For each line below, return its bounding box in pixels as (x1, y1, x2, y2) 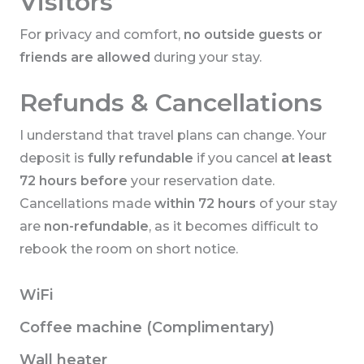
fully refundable (87, 150, 193, 167)
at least (280, 150, 331, 167)
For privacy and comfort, (19, 27, 184, 43)
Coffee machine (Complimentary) (19, 318, 275, 337)
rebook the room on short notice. (19, 241, 238, 258)
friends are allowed (19, 50, 150, 66)
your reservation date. (127, 173, 275, 189)
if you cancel (193, 150, 281, 167)
